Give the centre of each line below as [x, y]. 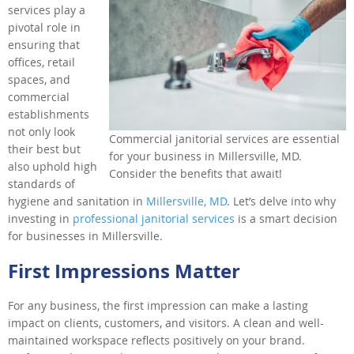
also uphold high [53, 166]
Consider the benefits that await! [196, 173]
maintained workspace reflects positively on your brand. [156, 340]
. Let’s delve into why [281, 201]
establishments [49, 114]
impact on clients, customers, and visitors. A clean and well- [166, 322]
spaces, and [39, 79]
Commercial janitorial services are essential [224, 138]
